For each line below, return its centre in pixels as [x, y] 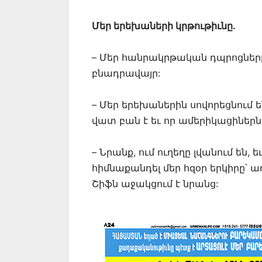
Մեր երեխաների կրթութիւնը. [164, 26]
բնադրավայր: [126, 73]
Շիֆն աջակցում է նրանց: [155, 184]
